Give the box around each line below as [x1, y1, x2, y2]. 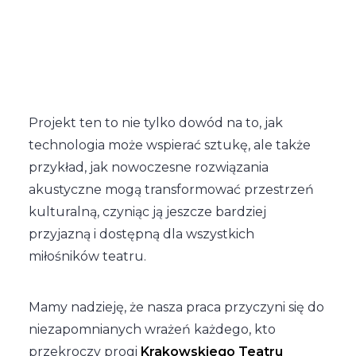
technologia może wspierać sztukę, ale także [29, 137, 311, 153]
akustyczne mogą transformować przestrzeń [29, 182, 314, 197]
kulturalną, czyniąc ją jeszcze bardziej [29, 204, 266, 219]
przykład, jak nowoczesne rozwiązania [29, 160, 269, 175]
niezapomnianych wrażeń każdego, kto [29, 322, 276, 337]
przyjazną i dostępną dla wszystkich [29, 226, 254, 242]
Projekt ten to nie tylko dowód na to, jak [29, 115, 283, 130]
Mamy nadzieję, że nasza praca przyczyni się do [29, 300, 324, 315]
